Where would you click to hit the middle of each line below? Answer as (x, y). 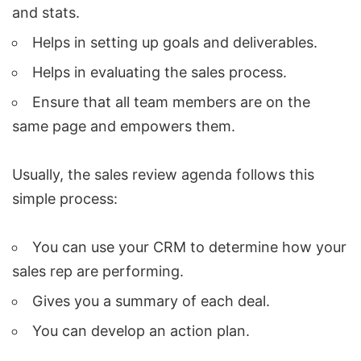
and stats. (46, 13)
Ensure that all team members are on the (171, 102)
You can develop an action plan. (141, 331)
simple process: (65, 199)
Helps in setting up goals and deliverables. (175, 43)
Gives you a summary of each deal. (151, 301)
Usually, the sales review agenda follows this (163, 175)
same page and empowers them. (124, 127)
